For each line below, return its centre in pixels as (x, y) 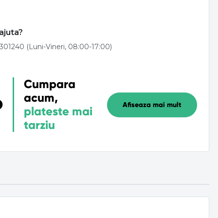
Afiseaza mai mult (152, 104)
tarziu (39, 125)
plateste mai (58, 112)
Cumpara (50, 84)
